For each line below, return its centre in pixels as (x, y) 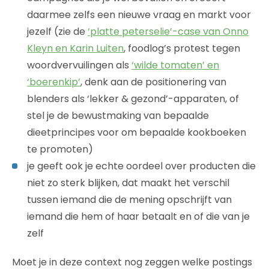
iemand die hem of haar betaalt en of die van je (138, 216)
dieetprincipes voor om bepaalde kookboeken (137, 132)
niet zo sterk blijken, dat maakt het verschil (128, 183)
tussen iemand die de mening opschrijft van (129, 199)
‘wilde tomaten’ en (175, 65)
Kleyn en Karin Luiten (75, 48)
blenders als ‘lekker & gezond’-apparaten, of (133, 98)
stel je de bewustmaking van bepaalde (118, 115)
